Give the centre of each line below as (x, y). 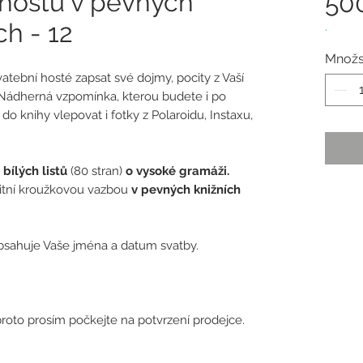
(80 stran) (98, 171)
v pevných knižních (186, 190)
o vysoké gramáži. (177, 171)
